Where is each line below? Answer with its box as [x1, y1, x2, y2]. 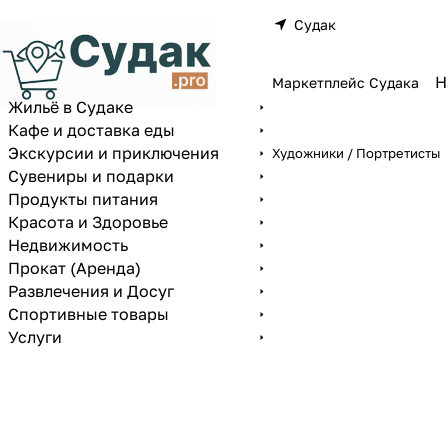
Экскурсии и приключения [8, 143, 219, 163]
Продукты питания [8, 189, 158, 209]
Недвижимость [8, 235, 128, 255]
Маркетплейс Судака [272, 73, 419, 91]
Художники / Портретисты [272, 145, 440, 161]
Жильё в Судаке [8, 97, 133, 117]
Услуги [8, 327, 62, 347]
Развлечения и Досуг [8, 281, 174, 301]
